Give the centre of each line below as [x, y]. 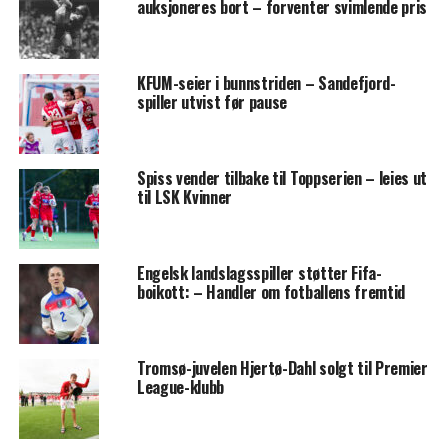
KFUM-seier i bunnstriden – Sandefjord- [266, 83]
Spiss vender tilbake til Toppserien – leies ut [282, 178]
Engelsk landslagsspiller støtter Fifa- [259, 273]
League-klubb [180, 387]
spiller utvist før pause [212, 102]
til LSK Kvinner [184, 197]
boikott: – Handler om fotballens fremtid [271, 292]
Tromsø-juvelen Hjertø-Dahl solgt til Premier [282, 368]
